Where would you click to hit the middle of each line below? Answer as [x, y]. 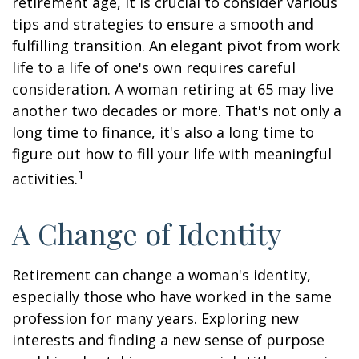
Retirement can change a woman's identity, [161, 275]
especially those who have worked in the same [172, 296]
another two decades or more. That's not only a [177, 111]
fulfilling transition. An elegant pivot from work [176, 46]
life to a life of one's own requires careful [154, 67]
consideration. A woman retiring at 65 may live [173, 89]
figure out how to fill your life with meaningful [172, 154]
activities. [45, 179]
